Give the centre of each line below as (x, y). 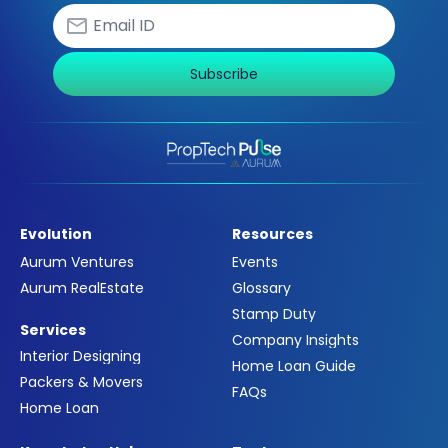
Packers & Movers (81, 382)
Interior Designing (80, 356)
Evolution (56, 234)
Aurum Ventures (77, 262)
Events (255, 262)
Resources (272, 234)
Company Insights (295, 340)
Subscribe (224, 74)
